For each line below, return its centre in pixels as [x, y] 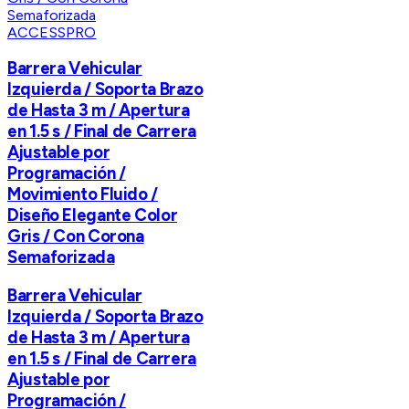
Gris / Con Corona [76, 236]
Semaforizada [61, 257]
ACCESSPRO [52, 32]
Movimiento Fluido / [83, 194]
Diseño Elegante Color [93, 215]
